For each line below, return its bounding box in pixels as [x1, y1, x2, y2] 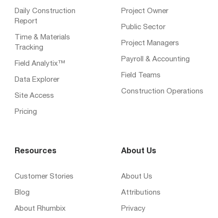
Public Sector [121, 23, 165, 31]
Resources [15, 147, 56, 156]
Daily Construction [15, 7, 75, 15]
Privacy [121, 205, 145, 213]
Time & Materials [15, 34, 70, 41]
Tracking [15, 44, 43, 52]
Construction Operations [121, 88, 203, 95]
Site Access [15, 92, 54, 100]
